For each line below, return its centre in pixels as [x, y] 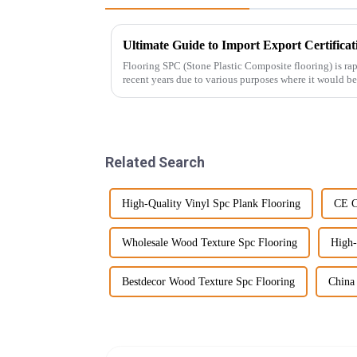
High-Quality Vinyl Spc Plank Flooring [211, 203]
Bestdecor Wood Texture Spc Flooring [208, 281]
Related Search [155, 162]
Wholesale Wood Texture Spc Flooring [210, 242]
